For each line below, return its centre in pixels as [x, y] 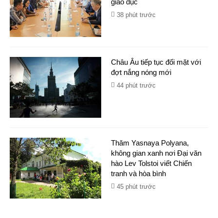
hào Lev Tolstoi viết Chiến [151, 163]
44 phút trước [136, 85]
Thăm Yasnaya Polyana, [150, 143]
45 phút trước [136, 187]
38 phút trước [136, 15]
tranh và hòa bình [138, 173]
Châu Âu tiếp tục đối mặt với [156, 62]
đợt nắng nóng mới [141, 72]
